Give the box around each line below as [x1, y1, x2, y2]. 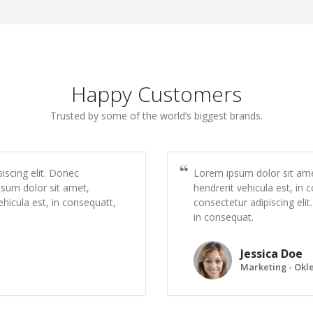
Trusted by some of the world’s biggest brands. [50, 108, 263, 122]
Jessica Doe [240, 246, 303, 262]
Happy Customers [71, 79, 242, 108]
